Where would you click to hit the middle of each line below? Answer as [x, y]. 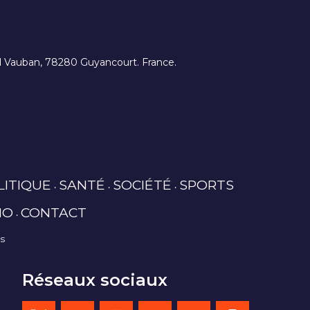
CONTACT [53, 213]
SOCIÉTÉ [142, 185]
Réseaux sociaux [95, 280]
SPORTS [206, 185]
